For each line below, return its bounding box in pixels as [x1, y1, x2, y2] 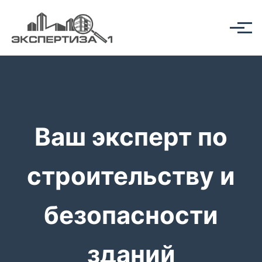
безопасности [44, 199, 218, 230]
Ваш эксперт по [35, 121, 227, 151]
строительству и [27, 160, 235, 191]
